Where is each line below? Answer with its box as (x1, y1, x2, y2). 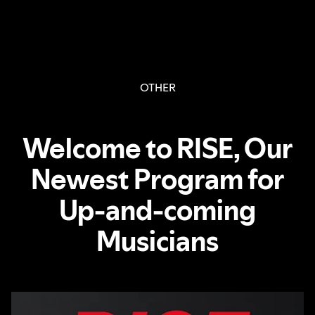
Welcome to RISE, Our (22, 131, 293, 165)
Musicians (96, 224, 219, 258)
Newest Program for (30, 162, 285, 196)
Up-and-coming (59, 193, 256, 227)
